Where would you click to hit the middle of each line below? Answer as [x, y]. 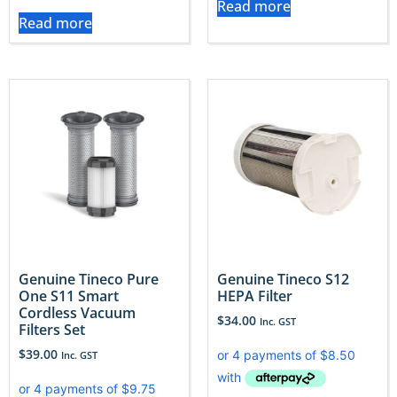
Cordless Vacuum [77, 312]
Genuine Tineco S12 [283, 279]
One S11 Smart [69, 296]
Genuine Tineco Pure [89, 279]
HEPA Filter [255, 296]
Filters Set [52, 329]
